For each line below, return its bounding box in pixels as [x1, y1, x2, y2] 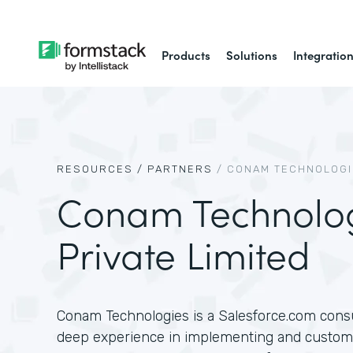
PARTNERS [147, 163, 213, 175]
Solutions [226, 46, 278, 63]
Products [162, 46, 211, 63]
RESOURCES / [57, 163, 143, 175]
